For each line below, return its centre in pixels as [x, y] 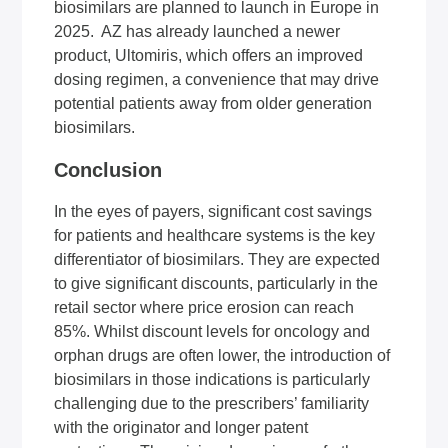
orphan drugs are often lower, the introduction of [222, 355]
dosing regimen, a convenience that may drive [217, 79]
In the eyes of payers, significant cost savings [213, 211]
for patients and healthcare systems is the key [215, 235]
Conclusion [108, 170]
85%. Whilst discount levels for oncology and [212, 331]
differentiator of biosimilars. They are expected [217, 259]
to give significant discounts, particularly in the [216, 283]
